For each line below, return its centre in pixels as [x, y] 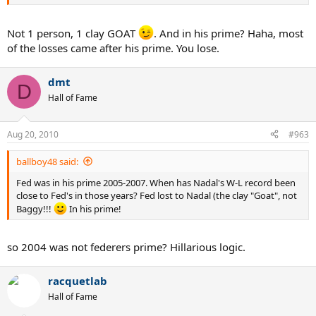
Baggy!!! [35, 208]
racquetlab [78, 281]
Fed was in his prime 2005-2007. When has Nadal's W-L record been [156, 182]
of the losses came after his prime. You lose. [113, 48]
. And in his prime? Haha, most [229, 33]
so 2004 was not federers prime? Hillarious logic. [126, 247]
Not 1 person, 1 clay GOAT [73, 33]
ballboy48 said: [47, 161]
